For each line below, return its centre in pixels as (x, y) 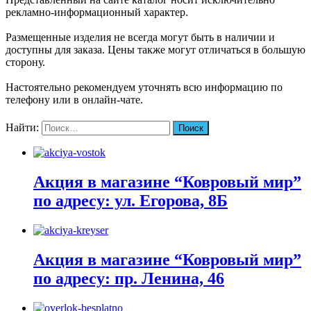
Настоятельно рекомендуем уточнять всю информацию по (144, 87)
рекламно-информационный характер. (97, 12)
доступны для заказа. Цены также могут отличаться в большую (155, 49)
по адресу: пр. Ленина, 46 (129, 278)
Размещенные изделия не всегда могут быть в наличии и (140, 37)
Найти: (22, 128)
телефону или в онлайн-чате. (74, 99)
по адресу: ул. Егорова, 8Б (131, 201)
